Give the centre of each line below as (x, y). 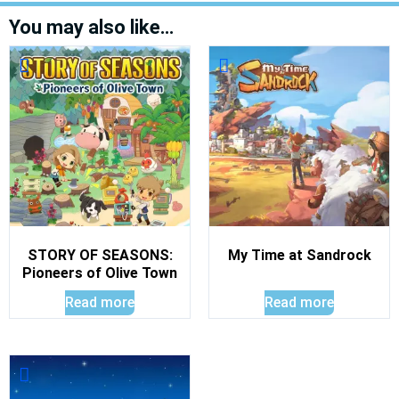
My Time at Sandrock (299, 255)
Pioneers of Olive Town (100, 273)
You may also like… (91, 27)
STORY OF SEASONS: (100, 255)
